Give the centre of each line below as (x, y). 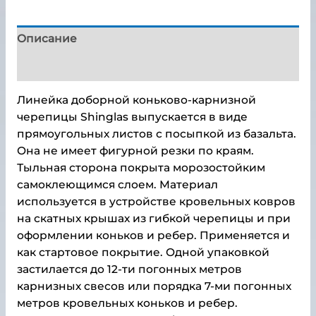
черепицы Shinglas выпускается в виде (132, 117)
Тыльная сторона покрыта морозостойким (141, 168)
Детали (38, 66)
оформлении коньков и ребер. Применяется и (153, 236)
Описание (47, 39)
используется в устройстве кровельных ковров (156, 202)
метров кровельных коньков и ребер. (127, 303)
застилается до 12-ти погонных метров (129, 269)
